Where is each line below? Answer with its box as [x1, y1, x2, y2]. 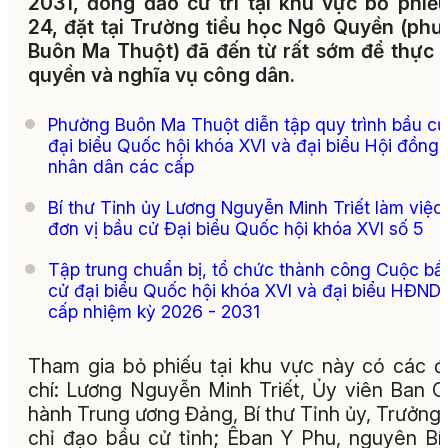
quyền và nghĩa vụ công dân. [28, 63, 295, 88]
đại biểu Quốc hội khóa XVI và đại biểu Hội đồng [48, 135, 439, 157]
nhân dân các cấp [48, 156, 194, 178]
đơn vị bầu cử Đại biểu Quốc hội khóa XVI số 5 [48, 218, 424, 240]
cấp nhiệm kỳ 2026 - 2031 [48, 301, 260, 323]
